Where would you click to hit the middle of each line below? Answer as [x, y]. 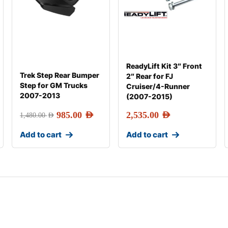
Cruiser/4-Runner [158, 86]
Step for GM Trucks [53, 85]
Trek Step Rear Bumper [59, 75]
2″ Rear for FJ [149, 76]
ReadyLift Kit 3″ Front [164, 66]
